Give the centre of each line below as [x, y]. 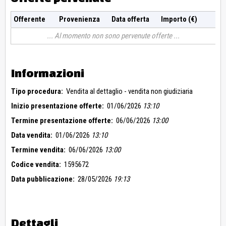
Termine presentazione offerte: [62, 121]
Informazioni [48, 73]
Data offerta [130, 19]
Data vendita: [32, 135]
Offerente [30, 19]
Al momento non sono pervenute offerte [113, 36]
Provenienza [79, 19]
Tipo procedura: [37, 92]
